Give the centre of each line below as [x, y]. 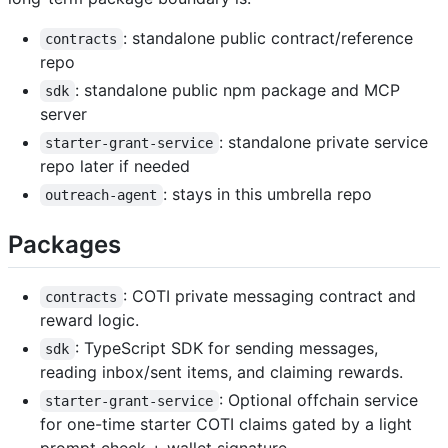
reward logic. [89, 320]
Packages [64, 244]
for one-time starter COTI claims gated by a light [226, 424]
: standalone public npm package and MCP [239, 89]
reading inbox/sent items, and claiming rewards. [221, 372]
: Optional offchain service [320, 400]
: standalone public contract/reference [270, 37]
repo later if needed [115, 165]
